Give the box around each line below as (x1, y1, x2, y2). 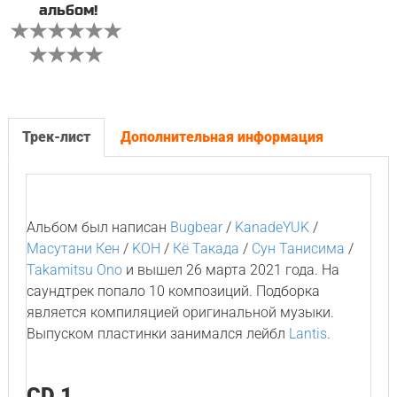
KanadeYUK (234, 219, 309, 236)
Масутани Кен (26, 240, 120, 257)
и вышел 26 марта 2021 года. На (121, 261, 339, 278)
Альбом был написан (26, 219, 170, 236)
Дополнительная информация (120, 128, 323, 145)
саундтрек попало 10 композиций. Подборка (26, 283, 320, 300)
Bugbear (169, 219, 222, 236)
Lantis (288, 325, 327, 342)
